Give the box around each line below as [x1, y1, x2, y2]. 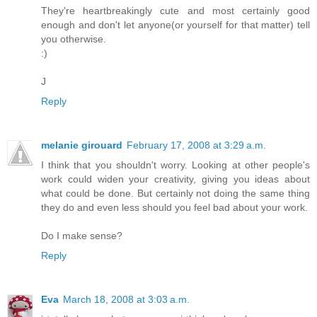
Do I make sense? [41, 230, 122, 242]
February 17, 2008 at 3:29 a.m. [127, 139, 266, 151]
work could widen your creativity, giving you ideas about [41, 173, 310, 185]
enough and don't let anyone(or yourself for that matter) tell [41, 19, 310, 31]
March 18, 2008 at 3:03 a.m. [63, 294, 190, 306]
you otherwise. [41, 33, 106, 45]
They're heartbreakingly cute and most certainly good [41, 5, 310, 17]
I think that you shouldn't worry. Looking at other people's [41, 159, 310, 171]
